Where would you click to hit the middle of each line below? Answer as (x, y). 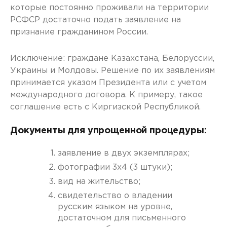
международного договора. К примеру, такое (106, 95)
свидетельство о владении (115, 196)
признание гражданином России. (79, 32)
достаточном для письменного (122, 218)
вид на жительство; (99, 182)
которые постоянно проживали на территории (109, 8)
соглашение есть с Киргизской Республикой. (107, 107)
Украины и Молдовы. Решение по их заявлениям (112, 71)
